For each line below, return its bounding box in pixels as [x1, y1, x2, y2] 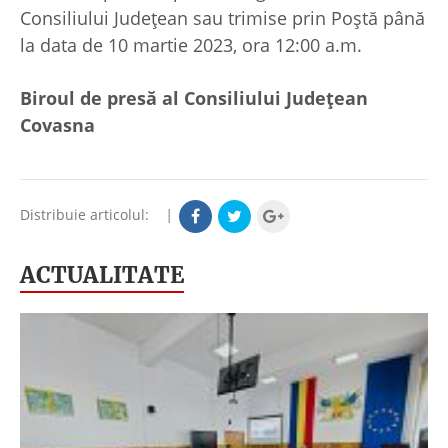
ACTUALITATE [20, 260, 184, 289]
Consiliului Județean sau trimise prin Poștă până [20, 5, 425, 30]
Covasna [20, 112, 95, 137]
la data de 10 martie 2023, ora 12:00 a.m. [20, 32, 362, 57]
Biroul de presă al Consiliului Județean [20, 85, 368, 110]
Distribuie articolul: [20, 205, 161, 224]
